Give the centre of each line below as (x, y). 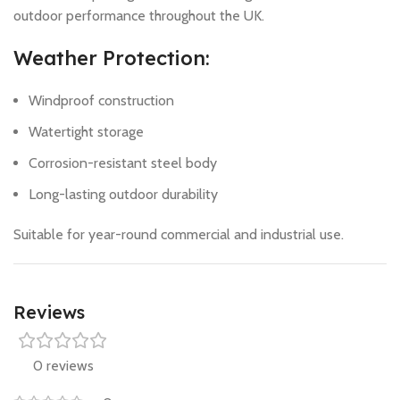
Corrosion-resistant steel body (123, 163)
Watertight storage (86, 132)
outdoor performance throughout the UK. (139, 16)
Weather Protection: (112, 58)
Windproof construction (101, 101)
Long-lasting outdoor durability (123, 195)
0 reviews (63, 366)
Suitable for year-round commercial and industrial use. (179, 235)
